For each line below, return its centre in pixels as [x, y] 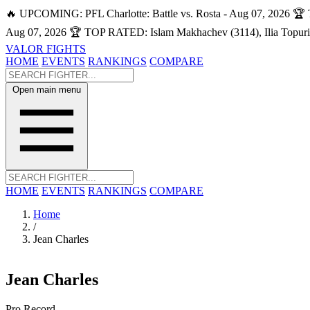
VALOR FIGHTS [46, 49]
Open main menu [47, 90]
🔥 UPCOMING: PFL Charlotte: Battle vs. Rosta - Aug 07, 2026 [148, 13]
